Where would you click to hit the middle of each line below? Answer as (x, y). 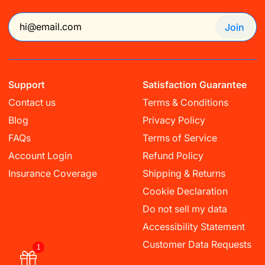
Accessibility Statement (194, 227)
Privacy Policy (174, 120)
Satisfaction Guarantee (195, 85)
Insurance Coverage (53, 174)
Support (27, 85)
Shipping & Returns (184, 174)
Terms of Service (180, 138)
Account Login (41, 156)
